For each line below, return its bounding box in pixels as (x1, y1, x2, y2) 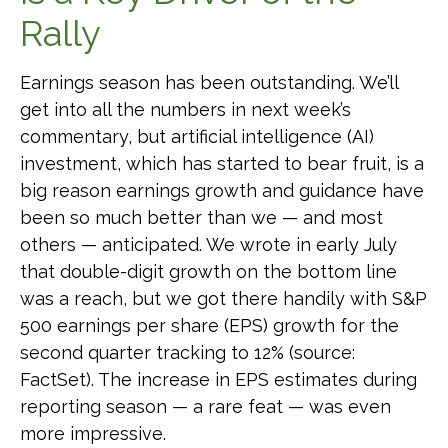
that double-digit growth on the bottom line (20, 260, 397, 282)
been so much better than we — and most (20, 206, 383, 228)
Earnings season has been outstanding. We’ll (20, 71, 398, 93)
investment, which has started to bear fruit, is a (20, 152, 424, 174)
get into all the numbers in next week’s (20, 98, 351, 120)
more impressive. (20, 422, 166, 444)
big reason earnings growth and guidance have (20, 179, 424, 201)
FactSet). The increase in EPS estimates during (20, 368, 417, 390)
